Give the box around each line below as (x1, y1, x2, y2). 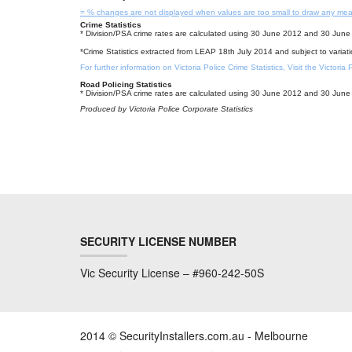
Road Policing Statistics (80, 80, 172, 89)
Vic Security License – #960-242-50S (80, 265, 264, 280)
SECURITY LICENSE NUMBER (80, 233, 236, 249)
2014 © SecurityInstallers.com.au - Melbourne (80, 328, 308, 343)
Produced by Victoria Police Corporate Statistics (80, 104, 253, 113)
